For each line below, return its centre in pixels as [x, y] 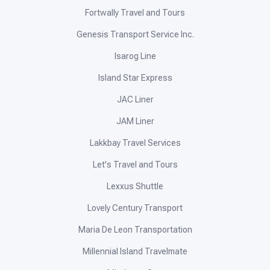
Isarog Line [135, 56]
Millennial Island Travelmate [135, 252]
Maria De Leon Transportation [135, 230]
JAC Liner [135, 100]
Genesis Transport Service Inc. [135, 35]
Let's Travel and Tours [135, 165]
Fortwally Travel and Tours [135, 13]
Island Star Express [135, 78]
